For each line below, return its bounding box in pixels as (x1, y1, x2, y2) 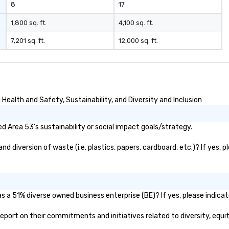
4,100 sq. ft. (118, 19, 153, 27)
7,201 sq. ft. (11, 37, 45, 44)
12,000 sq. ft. (118, 37, 158, 44)
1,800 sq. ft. (11, 19, 47, 27)
